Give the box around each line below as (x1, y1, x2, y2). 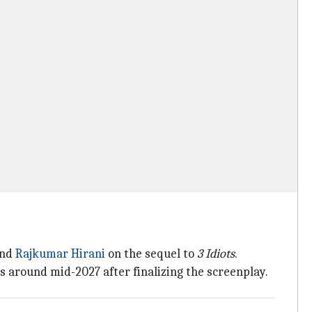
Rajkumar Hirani (15, 247, 105, 261)
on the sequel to (105, 247, 197, 261)
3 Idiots (197, 247, 235, 261)
